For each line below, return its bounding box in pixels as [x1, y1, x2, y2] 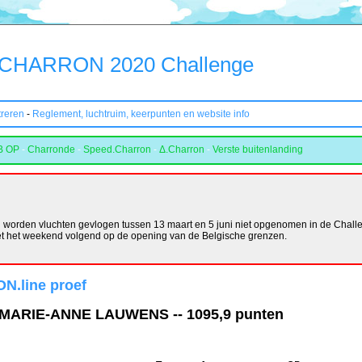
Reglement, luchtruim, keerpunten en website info [32, 108, 250, 120]
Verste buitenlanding [213, 144, 303, 155]
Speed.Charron [83, 144, 151, 155]
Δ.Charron [159, 144, 204, 155]
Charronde [27, 144, 75, 155]
